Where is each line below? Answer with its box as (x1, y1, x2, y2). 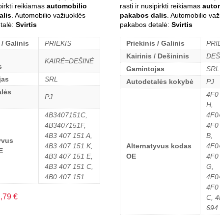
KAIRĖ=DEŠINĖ (44, 56, 94, 65)
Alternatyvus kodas (126, 141, 192, 150)
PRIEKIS (44, 39, 71, 47)
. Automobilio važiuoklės (11, 11, 85, 19)
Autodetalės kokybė (126, 77, 193, 85)
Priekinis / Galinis (126, 39, 185, 47)
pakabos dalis (120, 11, 167, 19)
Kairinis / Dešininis (126, 52, 189, 60)
